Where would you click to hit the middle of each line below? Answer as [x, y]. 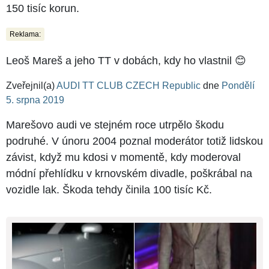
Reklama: [25, 35]
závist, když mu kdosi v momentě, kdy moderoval [123, 158]
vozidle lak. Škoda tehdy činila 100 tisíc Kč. [109, 190]
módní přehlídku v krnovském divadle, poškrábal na [129, 174]
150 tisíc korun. [43, 9]
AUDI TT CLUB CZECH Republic [128, 86]
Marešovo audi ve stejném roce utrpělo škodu [115, 125]
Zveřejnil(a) [31, 86]
